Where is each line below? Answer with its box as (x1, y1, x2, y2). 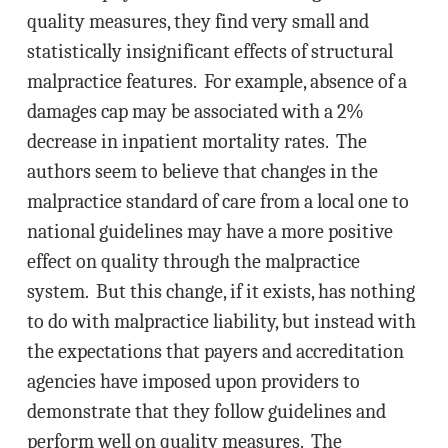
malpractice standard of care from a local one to (26, 190, 409, 213)
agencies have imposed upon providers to (26, 370, 360, 393)
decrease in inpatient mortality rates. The (26, 130, 367, 153)
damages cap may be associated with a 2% (26, 100, 364, 123)
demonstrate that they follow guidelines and (26, 400, 386, 423)
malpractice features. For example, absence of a (26, 70, 407, 93)
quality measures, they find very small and (26, 10, 369, 33)
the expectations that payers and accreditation (26, 340, 404, 363)
